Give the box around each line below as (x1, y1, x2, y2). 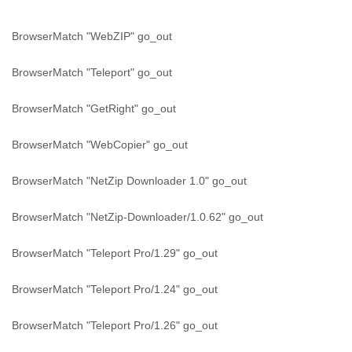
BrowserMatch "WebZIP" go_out (12, 30, 172, 42)
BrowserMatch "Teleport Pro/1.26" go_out (12, 319, 218, 332)
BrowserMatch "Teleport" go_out (12, 66, 172, 79)
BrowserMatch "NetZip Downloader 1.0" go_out (12, 174, 247, 187)
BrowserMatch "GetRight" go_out (12, 102, 176, 115)
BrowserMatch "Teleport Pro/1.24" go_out (12, 283, 218, 295)
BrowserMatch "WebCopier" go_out (12, 138, 188, 151)
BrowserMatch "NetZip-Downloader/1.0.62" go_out (12, 211, 263, 223)
